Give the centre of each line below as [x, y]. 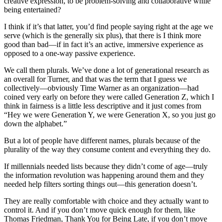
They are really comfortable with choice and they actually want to [106, 201]
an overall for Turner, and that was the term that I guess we [95, 79]
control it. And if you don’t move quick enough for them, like [100, 210]
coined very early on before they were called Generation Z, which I [109, 97]
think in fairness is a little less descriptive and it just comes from [103, 106]
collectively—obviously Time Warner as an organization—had [101, 88]
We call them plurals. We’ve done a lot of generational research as [107, 70]
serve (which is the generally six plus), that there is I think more [103, 35]
